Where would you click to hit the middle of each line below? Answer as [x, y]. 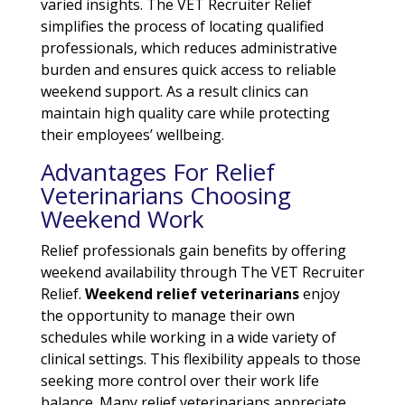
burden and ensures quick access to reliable [188, 69]
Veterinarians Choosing [165, 195]
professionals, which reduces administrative [188, 47]
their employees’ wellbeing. [132, 134]
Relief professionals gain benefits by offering [193, 250]
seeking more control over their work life [179, 380]
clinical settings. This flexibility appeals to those [200, 358]
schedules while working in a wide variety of [188, 337]
